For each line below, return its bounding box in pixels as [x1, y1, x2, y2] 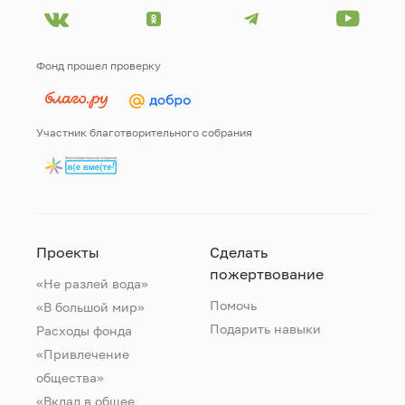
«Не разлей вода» [36, 276, 148, 292]
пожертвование [209, 265, 324, 284]
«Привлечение [36, 346, 129, 363]
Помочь [209, 297, 257, 314]
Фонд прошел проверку [36, 59, 161, 73]
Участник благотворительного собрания [36, 126, 252, 140]
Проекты [36, 243, 99, 262]
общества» [36, 370, 104, 386]
